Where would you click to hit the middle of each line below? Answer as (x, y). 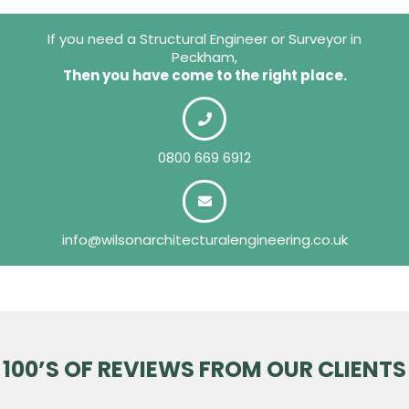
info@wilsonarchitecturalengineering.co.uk (204, 240)
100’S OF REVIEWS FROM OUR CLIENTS (204, 370)
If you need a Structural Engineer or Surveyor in (204, 38)
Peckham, (204, 57)
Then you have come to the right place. (204, 75)
